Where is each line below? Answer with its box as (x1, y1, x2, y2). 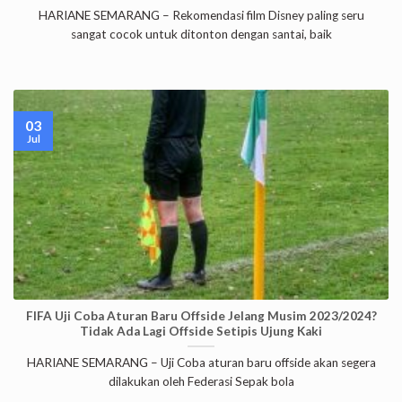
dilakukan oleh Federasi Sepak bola (108, 374, 294, 389)
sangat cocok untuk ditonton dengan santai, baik (70, 27, 332, 42)
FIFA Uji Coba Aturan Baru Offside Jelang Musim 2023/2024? (25, 309, 377, 324)
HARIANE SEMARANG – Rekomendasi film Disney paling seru (38, 8, 364, 23)
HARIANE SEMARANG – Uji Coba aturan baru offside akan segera (26, 355, 376, 371)
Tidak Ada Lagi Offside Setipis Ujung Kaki (80, 324, 322, 339)
